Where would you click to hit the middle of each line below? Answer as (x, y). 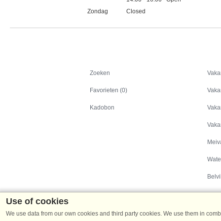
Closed (136, 11)
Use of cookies (37, 201)
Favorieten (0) (109, 90)
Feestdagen (103, 22)
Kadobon (102, 107)
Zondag (98, 11)
